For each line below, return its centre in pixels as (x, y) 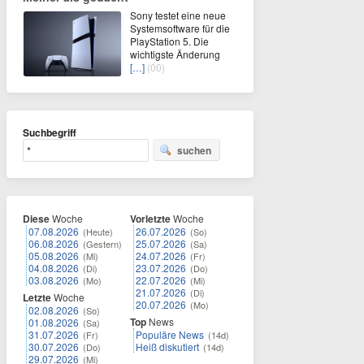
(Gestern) (102, 244)
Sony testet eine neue (178, 15)
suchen (194, 150)
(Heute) (98, 232)
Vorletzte (150, 219)
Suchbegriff (50, 132)
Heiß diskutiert (167, 347)
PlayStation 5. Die (169, 41)
